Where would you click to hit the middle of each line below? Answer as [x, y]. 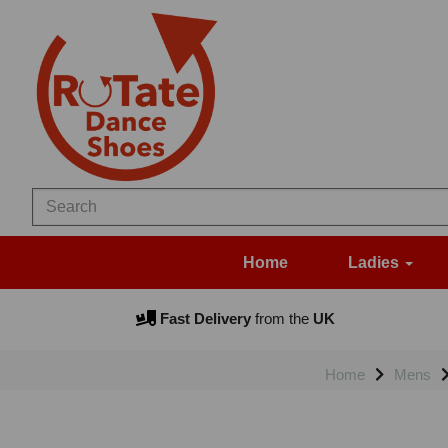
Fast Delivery [203, 319]
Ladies [375, 263]
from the [279, 319]
